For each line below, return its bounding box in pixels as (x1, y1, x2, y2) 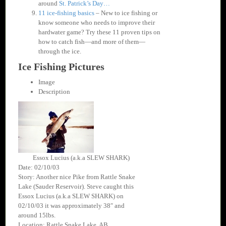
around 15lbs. (18, 211, 55, 219)
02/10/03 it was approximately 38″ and (18, 202, 125, 210)
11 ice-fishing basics (38, 9, 96, 17)
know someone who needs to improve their (38, 19, 155, 27)
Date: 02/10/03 (18, 163, 60, 172)
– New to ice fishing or (96, 9, 157, 17)
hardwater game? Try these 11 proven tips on (38, 28, 160, 36)
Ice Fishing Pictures (18, 61, 104, 73)
